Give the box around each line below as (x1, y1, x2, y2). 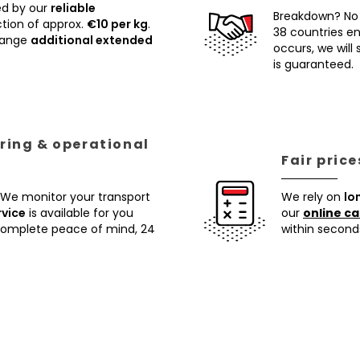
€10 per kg (87, 16, 148, 32)
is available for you (26, 205, 133, 221)
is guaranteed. (273, 56, 354, 72)
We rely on (281, 189, 344, 205)
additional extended (31, 32, 153, 48)
